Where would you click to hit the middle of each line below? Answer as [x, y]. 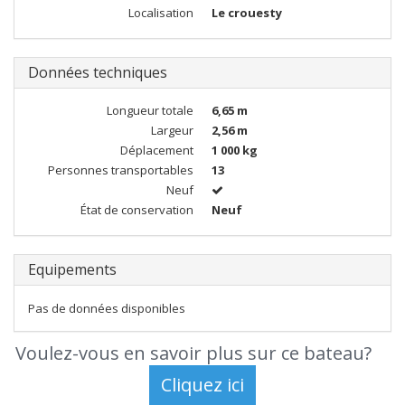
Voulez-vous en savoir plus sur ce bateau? [193, 353]
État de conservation [137, 210]
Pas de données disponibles [107, 308]
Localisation [161, 13]
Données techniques [98, 72]
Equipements [72, 269]
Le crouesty [247, 13]
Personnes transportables [121, 170]
